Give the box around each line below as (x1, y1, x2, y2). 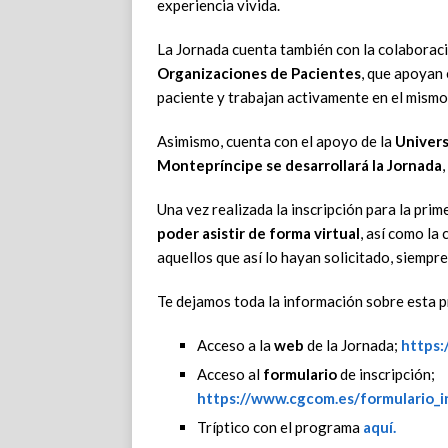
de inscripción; (337, 365, 435, 384)
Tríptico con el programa (197, 418, 363, 437)
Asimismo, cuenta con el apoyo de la (157, 132, 395, 151)
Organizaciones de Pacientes (157, 64, 361, 83)
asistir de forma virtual (202, 224, 360, 243)
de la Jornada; (304, 336, 401, 355)
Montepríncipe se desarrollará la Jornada (157, 156, 442, 175)
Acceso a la (197, 336, 274, 355)
